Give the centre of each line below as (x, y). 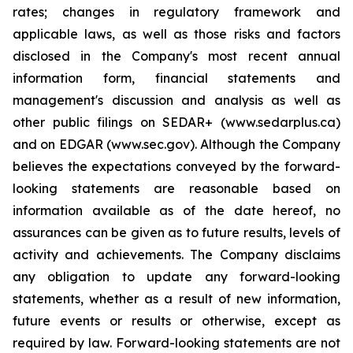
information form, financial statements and (176, 78)
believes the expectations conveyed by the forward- (176, 166)
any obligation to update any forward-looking (176, 277)
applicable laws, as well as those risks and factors (176, 34)
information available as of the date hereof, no (176, 210)
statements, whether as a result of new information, (176, 299)
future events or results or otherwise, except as (176, 321)
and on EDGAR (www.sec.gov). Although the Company (176, 144)
